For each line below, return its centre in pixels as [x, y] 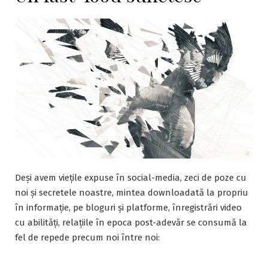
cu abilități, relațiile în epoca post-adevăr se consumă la [131, 223]
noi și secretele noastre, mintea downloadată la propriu [132, 193]
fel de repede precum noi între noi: [87, 237]
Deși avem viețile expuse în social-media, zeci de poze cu [131, 178]
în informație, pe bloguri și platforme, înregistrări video [128, 208]
